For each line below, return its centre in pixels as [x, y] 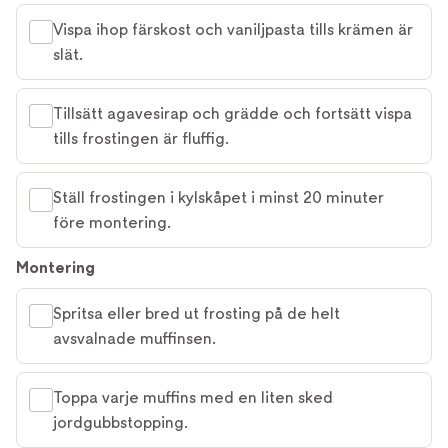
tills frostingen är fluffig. [141, 138]
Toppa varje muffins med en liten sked [193, 397]
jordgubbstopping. [120, 422]
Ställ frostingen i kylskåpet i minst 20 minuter [218, 197]
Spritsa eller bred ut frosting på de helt [196, 313]
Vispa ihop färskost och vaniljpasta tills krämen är [233, 29]
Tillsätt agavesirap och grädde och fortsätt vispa [232, 113]
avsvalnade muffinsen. [134, 338]
